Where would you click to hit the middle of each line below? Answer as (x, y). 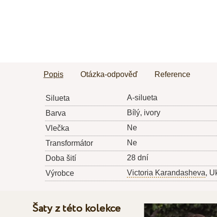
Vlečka (57, 128)
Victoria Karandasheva (166, 173)
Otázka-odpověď (109, 75)
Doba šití (61, 158)
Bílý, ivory (143, 113)
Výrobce (60, 173)
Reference (172, 75)
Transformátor (69, 143)
